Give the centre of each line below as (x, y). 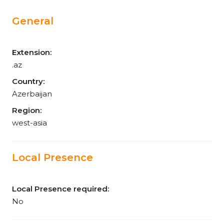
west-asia (29, 123)
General (33, 21)
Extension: (32, 52)
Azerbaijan (32, 94)
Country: (28, 81)
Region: (27, 110)
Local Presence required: (60, 189)
